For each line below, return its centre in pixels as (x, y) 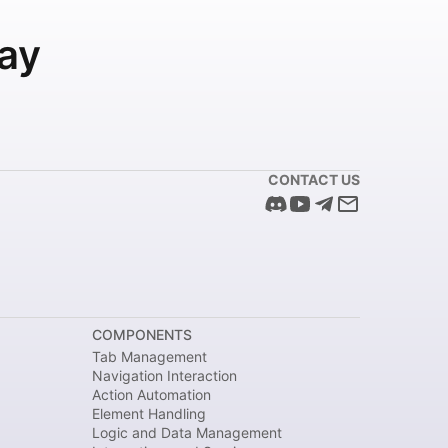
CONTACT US (314, 179)
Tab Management (149, 356)
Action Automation (151, 394)
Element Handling (149, 413)
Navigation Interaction (164, 375)
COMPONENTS (142, 334)
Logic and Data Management (187, 432)
